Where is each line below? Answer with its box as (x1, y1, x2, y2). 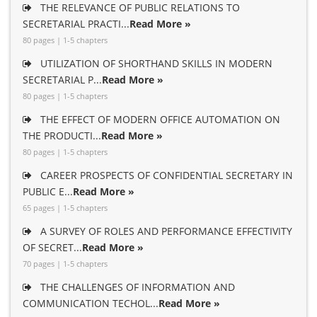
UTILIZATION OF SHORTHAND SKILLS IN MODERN (38, 57, 272, 70)
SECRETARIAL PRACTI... (23, 17, 129, 30)
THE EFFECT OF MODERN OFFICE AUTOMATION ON (38, 113, 280, 126)
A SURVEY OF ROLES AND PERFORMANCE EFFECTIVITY (38, 224, 292, 238)
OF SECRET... (23, 241, 82, 254)
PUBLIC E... (23, 185, 73, 198)
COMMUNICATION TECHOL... (23, 296, 158, 310)
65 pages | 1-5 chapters (23, 202, 108, 213)
